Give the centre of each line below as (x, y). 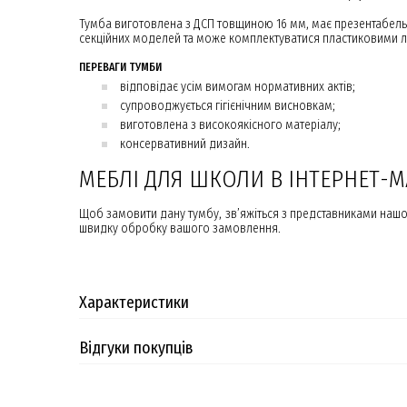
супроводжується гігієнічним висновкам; (228, 106)
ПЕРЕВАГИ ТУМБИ (123, 67)
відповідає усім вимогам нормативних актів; (238, 87)
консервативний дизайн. (185, 144)
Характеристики (134, 303)
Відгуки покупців (136, 348)
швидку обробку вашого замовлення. (182, 228)
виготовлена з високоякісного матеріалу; (230, 125)
